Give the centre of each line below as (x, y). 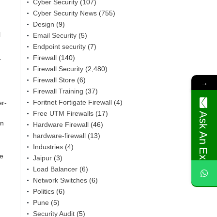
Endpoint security (59, 46)
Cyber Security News (65, 13)
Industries (48, 147)
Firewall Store (54, 80)
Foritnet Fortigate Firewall (72, 102)
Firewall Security (58, 69)
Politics (44, 191)
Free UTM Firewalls (63, 113)
